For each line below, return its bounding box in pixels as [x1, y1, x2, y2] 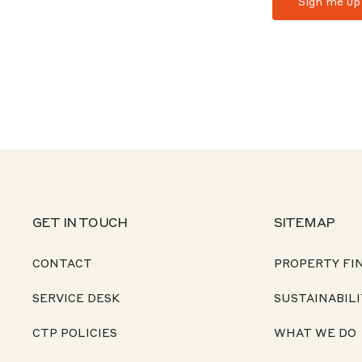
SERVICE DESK [32, 290, 120, 305]
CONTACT [32, 255, 92, 270]
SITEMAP [273, 213, 335, 230]
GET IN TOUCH [32, 213, 128, 230]
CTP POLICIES [32, 325, 117, 339]
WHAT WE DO [273, 325, 356, 339]
